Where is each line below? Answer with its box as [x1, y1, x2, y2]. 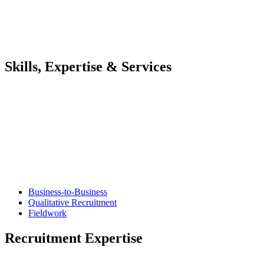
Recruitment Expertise [5, 230, 143, 246]
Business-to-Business [28, 187, 107, 197]
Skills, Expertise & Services [5, 59, 171, 75]
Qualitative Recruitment [28, 197, 117, 208]
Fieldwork [28, 208, 67, 219]
